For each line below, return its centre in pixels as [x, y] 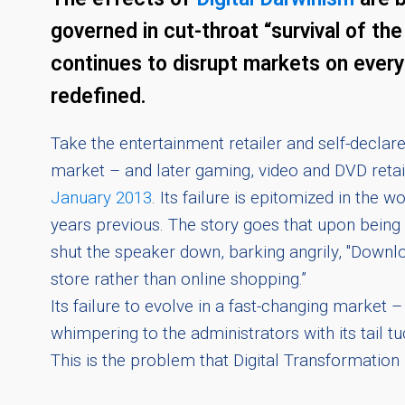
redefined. [99, 96]
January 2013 [101, 198]
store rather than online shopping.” [179, 279]
